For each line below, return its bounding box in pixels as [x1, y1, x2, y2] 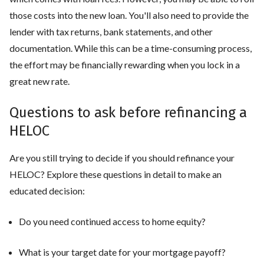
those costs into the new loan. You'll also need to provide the [9, 9, 249, 21]
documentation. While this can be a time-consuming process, [9, 42, 252, 54]
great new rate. [9, 75, 71, 87]
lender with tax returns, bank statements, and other [9, 25, 213, 37]
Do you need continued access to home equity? [19, 215, 206, 227]
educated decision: [9, 184, 85, 196]
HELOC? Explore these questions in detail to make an [9, 168, 222, 180]
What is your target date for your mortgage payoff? [19, 246, 226, 258]
